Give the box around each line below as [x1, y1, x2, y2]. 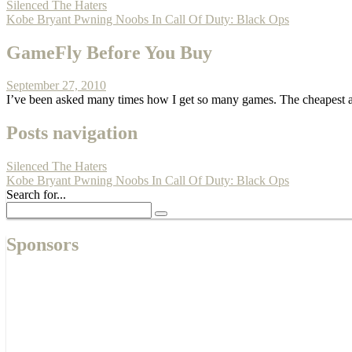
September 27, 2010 [6, 79, 106, 93]
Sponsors [6, 234, 79, 255]
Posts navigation [6, 123, 137, 144]
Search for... [6, 188, 66, 202]
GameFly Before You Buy [6, 42, 212, 63]
